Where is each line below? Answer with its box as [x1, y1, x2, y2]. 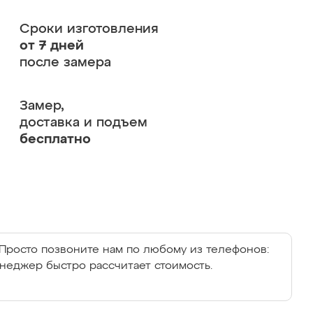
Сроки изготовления [19, 22, 159, 36]
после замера [19, 56, 111, 69]
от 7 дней [19, 39, 84, 52]
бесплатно [19, 133, 91, 146]
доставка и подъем [19, 116, 147, 129]
